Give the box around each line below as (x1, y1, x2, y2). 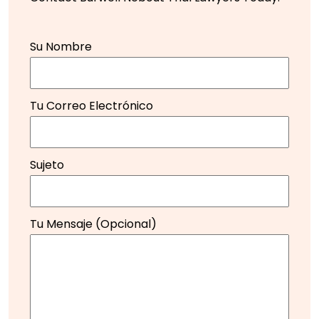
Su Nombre (30, 38, 92, 55)
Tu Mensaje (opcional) (30, 215, 157, 232)
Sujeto (30, 156, 64, 173)
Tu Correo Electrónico (30, 97, 153, 114)
